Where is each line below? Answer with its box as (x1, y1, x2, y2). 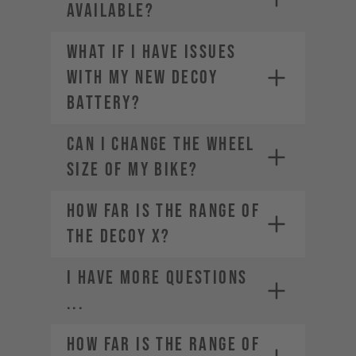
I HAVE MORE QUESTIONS (67, 266, 248, 289)
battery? (67, 91, 141, 114)
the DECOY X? (67, 225, 171, 248)
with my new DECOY (67, 66, 219, 89)
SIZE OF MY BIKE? (67, 158, 199, 181)
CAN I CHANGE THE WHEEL (67, 133, 255, 156)
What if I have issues (67, 41, 237, 64)
